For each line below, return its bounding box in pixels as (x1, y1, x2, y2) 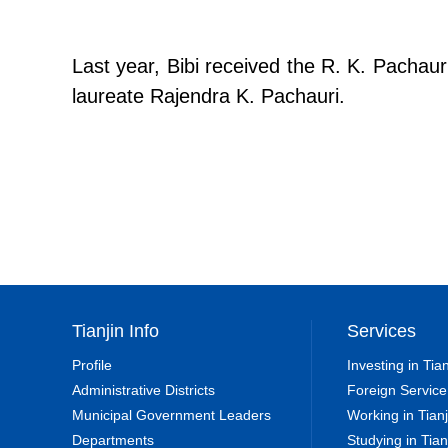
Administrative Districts (72, 382, 215, 398)
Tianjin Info (72, 321, 159, 341)
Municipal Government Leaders (72, 407, 271, 423)
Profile (72, 357, 112, 373)
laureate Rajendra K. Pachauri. (72, 85, 345, 107)
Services (347, 321, 416, 341)
